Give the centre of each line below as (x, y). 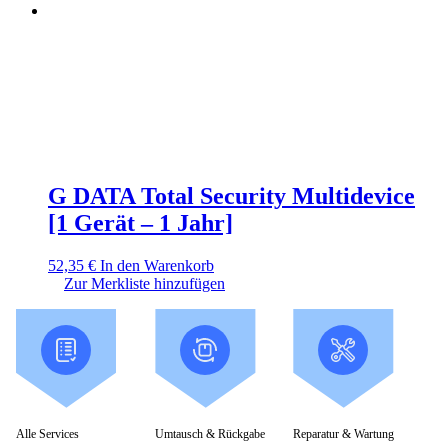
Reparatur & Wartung (344, 433)
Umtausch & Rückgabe (209, 433)
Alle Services (47, 433)
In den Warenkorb (157, 265)
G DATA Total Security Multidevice (231, 195)
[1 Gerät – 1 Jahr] (140, 222)
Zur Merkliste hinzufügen (144, 283)
